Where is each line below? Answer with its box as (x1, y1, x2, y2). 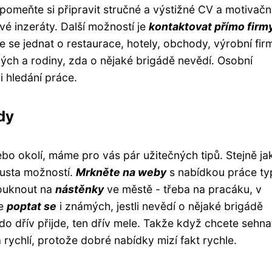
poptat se (7, 199, 56, 212)
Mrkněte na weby (76, 165, 166, 178)
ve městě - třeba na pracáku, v (104, 182, 262, 195)
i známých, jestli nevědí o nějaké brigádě (56, 199, 263, 212)
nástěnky (55, 182, 104, 195)
